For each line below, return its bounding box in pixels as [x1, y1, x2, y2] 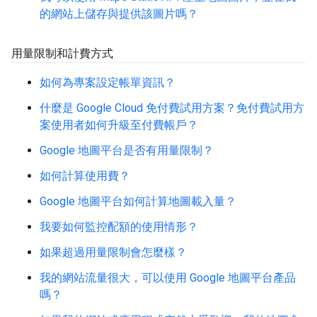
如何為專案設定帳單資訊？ [40, 76, 175, 89]
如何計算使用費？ [40, 169, 130, 183]
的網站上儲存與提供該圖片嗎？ [40, 7, 198, 21]
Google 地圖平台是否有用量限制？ [40, 144, 214, 157]
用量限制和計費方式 [11, 47, 113, 60]
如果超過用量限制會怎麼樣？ [40, 246, 187, 259]
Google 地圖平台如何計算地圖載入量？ [40, 195, 236, 208]
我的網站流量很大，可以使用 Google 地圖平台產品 [40, 271, 296, 284]
